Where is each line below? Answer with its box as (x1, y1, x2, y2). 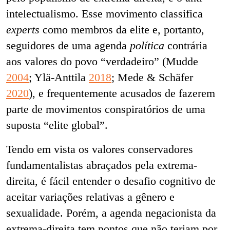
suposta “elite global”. (6, 118, 108, 131)
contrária (164, 39, 207, 52)
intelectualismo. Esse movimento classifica (6, 7, 203, 20)
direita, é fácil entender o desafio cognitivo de (6, 174, 216, 187)
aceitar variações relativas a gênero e (6, 190, 175, 203)
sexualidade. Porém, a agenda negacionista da (6, 206, 216, 219)
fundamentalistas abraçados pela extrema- (6, 158, 197, 171)
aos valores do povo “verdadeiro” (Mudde (6, 54, 198, 68)
